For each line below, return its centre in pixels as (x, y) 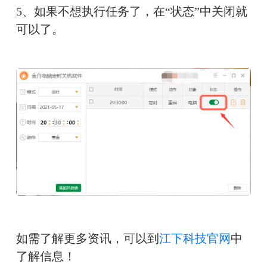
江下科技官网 (195, 238)
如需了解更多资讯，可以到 (87, 238)
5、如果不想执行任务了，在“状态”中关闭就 (131, 12)
